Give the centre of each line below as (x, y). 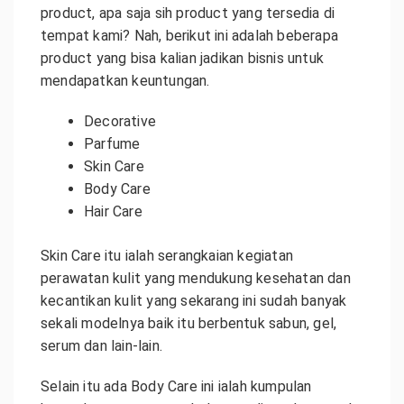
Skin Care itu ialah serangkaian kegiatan (167, 256)
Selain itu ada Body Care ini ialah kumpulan (176, 386)
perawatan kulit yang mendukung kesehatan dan (196, 278)
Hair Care (113, 211)
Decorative (120, 121)
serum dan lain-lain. (101, 346)
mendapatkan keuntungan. (125, 81)
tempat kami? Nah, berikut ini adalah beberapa (190, 36)
